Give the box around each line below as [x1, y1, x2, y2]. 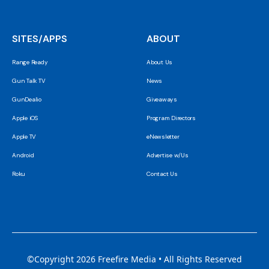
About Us [147, 58, 172, 67]
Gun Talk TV [12, 77, 46, 85]
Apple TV [12, 133, 36, 141]
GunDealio [12, 95, 41, 104]
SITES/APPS [12, 32, 67, 46]
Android [12, 151, 34, 160]
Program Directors [147, 114, 196, 122]
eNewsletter [147, 133, 180, 141]
